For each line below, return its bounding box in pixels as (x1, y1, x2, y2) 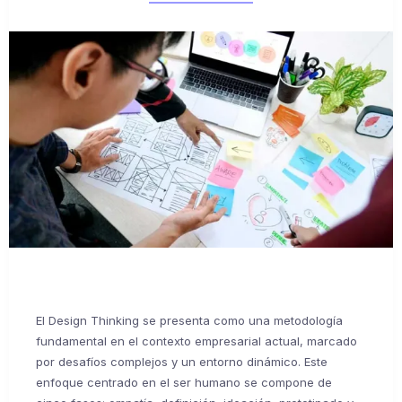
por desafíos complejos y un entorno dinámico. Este (36, 354, 328, 369)
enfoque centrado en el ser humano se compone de (36, 374, 332, 389)
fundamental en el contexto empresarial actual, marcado (36, 333, 357, 348)
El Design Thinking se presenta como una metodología (36, 312, 343, 328)
